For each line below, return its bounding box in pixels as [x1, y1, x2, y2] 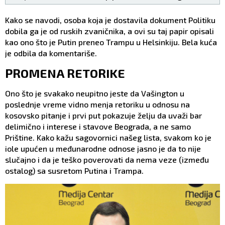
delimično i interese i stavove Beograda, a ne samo [5, 122, 191, 132]
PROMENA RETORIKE [5, 66, 125, 81]
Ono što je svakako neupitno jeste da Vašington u [5, 88, 184, 98]
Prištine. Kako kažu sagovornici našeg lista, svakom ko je [5, 133, 211, 143]
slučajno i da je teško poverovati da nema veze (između [5, 155, 209, 165]
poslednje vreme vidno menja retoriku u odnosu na [5, 99, 190, 109]
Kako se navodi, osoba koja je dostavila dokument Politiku [5, 15, 215, 25]
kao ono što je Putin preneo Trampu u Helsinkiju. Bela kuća [5, 37, 217, 47]
